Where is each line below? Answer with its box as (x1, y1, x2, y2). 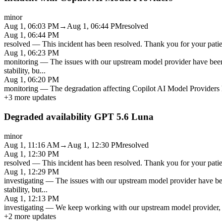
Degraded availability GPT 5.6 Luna (4, 111, 154, 122)
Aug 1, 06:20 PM (4, 75, 59, 84)
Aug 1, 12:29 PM (4, 167, 59, 176)
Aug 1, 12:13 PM (4, 194, 59, 203)
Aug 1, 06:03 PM (4, 22, 59, 31)
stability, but (4, 185, 42, 194)
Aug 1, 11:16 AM (4, 140, 59, 149)
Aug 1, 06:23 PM (4, 49, 59, 57)
